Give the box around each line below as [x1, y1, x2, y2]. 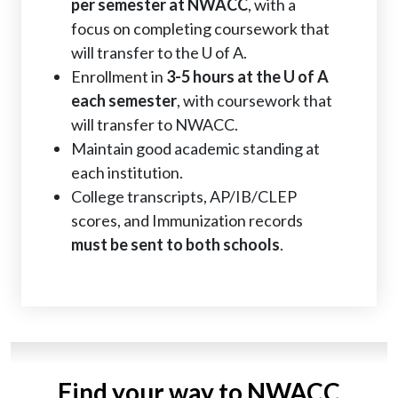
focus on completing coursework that [71, 19, 330, 38]
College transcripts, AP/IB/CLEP [71, 187, 297, 206]
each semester [71, 91, 177, 110]
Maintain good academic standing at [71, 139, 320, 158]
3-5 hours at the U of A [166, 67, 329, 86]
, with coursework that [177, 91, 332, 110]
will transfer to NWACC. [71, 115, 238, 134]
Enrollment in [71, 67, 166, 86]
